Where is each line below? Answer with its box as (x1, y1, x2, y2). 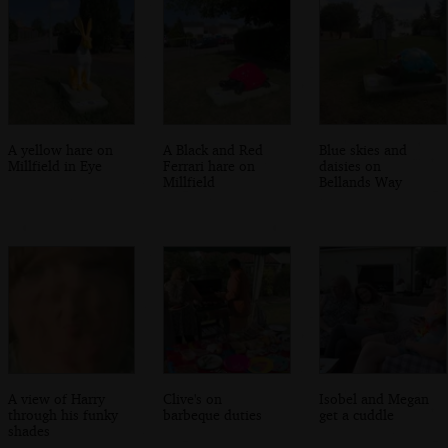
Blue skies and (319, 140, 408, 158)
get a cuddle (319, 405, 395, 423)
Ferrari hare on (163, 156, 256, 174)
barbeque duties (163, 405, 263, 423)
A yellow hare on (7, 140, 113, 158)
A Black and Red (163, 140, 264, 158)
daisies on (319, 156, 382, 174)
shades (7, 421, 50, 439)
